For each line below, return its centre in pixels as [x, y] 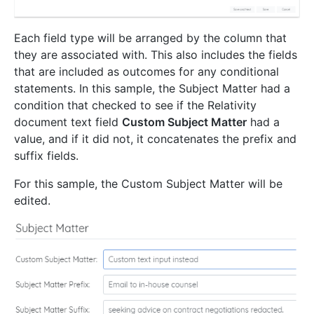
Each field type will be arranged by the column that [150, 38]
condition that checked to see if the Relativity [135, 105]
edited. [32, 201]
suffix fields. [46, 156]
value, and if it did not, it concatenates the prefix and [155, 139]
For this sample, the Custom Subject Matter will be [148, 184]
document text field [68, 122]
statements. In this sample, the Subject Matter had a [152, 89]
